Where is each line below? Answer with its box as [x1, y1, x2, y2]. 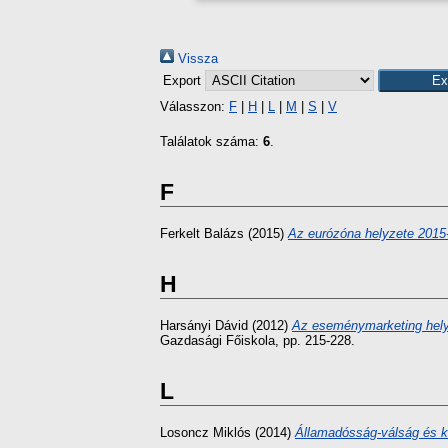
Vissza [174, 51, 218, 66]
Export [163, 73, 205, 88]
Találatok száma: [160, 134, 263, 149]
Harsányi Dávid [160, 318, 248, 334]
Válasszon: [160, 99, 229, 114]
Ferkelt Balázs [160, 226, 244, 242]
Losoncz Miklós [160, 425, 251, 441]
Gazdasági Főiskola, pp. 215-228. [160, 333, 355, 349]
